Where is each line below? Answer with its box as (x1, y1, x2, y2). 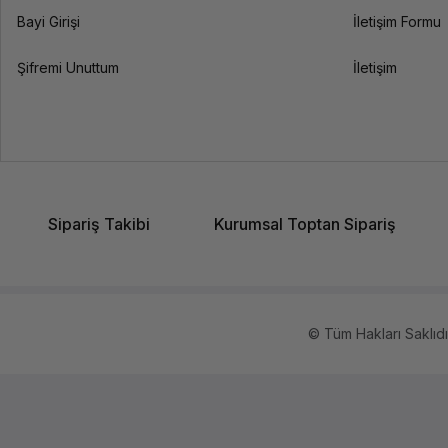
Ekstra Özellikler (76, 149, 172, 165)
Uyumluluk (76, 98, 138, 114)
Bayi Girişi (17, 12, 80, 30)
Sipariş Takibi (48, 213, 150, 234)
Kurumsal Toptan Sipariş (214, 213, 396, 234)
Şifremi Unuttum (17, 58, 119, 76)
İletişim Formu (352, 12, 441, 30)
